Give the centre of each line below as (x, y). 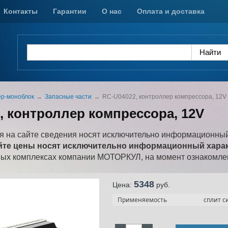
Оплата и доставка (171, 11)
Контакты (21, 11)
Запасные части (68, 97)
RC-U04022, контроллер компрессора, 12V (164, 97)
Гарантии (70, 11)
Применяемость (142, 199)
